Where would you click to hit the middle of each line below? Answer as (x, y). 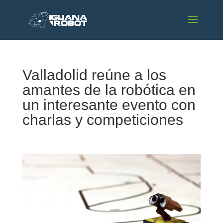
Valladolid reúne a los (94, 75)
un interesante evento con (109, 105)
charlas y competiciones (103, 120)
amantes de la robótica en (109, 90)
